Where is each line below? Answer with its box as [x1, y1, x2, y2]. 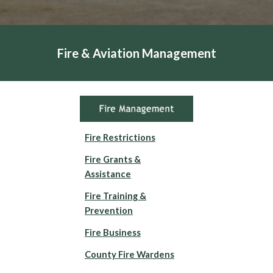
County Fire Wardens [84, 249, 174, 260]
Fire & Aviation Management [57, 46, 216, 60]
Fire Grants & [84, 154, 141, 165]
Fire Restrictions [84, 132, 155, 143]
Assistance [84, 168, 131, 179]
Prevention [84, 205, 133, 216]
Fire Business [84, 227, 141, 238]
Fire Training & [84, 190, 146, 201]
